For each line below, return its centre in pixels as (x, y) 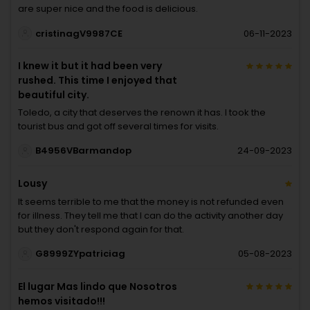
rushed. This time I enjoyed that (98, 81)
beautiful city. (54, 95)
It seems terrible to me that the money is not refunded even (151, 201)
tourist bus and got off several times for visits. (118, 127)
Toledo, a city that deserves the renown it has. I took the (142, 113)
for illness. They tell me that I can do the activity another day (151, 215)
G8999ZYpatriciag (80, 254)
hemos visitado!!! (62, 301)
